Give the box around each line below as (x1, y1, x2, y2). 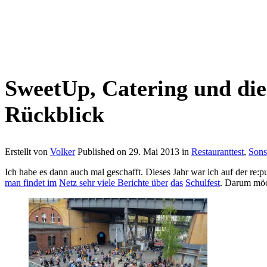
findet (23, 177, 47, 188)
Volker (50, 146, 75, 157)
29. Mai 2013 (129, 146, 179, 157)
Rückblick (5, 102, 104, 128)
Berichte (117, 177, 151, 188)
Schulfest (185, 177, 220, 188)
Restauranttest (191, 146, 244, 157)
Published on (77, 146, 129, 157)
